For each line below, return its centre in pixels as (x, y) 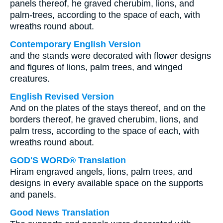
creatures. (30, 79)
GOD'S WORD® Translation (68, 160)
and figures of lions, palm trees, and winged (96, 67)
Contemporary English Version (75, 44)
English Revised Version (62, 97)
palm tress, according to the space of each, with (105, 131)
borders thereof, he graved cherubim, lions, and (104, 119)
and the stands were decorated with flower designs (111, 56)
